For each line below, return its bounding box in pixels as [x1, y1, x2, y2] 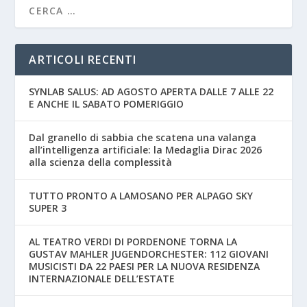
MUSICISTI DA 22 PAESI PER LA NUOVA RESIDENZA [29, 259, 260, 273]
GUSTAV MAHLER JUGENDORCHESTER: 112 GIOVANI [29, 247, 269, 260]
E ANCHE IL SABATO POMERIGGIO [29, 97, 184, 110]
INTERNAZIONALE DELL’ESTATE [29, 271, 175, 285]
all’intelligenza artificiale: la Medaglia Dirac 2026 [29, 143, 262, 156]
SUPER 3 [29, 201, 67, 214]
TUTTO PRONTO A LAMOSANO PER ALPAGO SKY [29, 188, 254, 202]
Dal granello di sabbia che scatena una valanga [29, 130, 257, 144]
